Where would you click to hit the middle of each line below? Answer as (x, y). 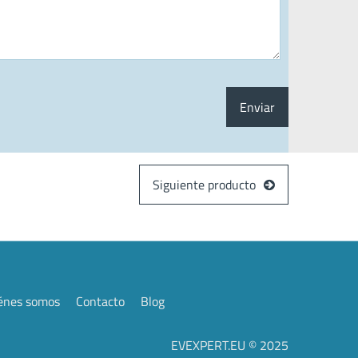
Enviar (257, 107)
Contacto (100, 301)
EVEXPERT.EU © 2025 (230, 345)
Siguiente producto (204, 185)
